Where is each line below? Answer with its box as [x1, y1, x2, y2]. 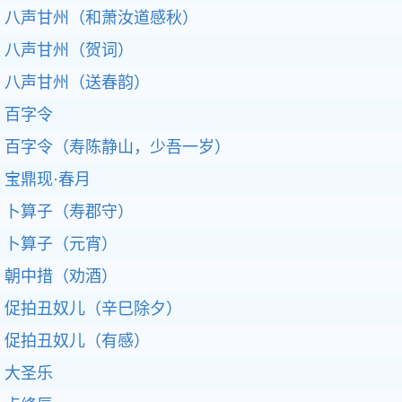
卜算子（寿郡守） [4, 203, 134, 221]
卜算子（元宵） [4, 235, 118, 253]
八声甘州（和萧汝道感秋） [4, 9, 198, 27]
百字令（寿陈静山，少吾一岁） [4, 138, 231, 156]
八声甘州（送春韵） [4, 74, 150, 92]
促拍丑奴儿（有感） [4, 332, 150, 350]
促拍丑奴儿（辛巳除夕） [4, 300, 182, 318]
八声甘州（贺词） [4, 41, 134, 59]
